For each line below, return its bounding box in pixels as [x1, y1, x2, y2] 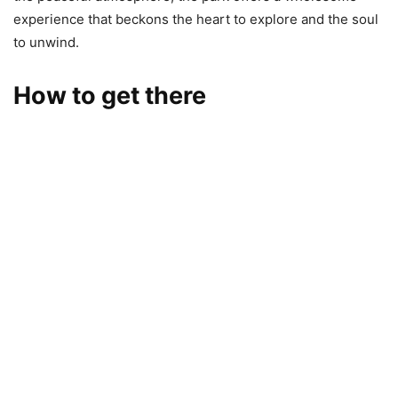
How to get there [13, 80, 206, 110]
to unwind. [13, 33, 79, 51]
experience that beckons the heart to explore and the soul [13, 10, 378, 28]
